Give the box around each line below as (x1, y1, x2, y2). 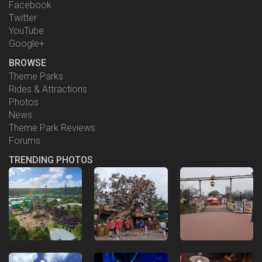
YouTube (9, 25, 44, 36)
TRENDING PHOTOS (9, 154, 93, 166)
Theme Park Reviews (9, 122, 95, 133)
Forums (9, 135, 40, 146)
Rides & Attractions (9, 84, 87, 95)
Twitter (9, 12, 37, 23)
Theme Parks (9, 71, 63, 82)
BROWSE (9, 57, 46, 68)
